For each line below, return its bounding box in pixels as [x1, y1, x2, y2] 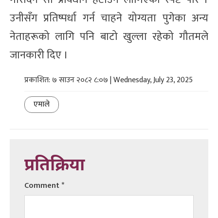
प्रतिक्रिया [24, 155, 85, 177]
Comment [24, 179, 61, 192]
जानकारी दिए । [10, 46, 68, 64]
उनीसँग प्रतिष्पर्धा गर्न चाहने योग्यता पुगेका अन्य [10, 9, 208, 27]
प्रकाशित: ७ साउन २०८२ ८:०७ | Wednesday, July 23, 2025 [24, 73, 193, 87]
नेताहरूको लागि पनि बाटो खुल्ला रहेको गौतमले [10, 27, 208, 46]
